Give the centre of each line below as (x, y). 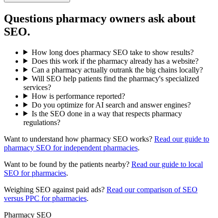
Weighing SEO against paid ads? (54, 189)
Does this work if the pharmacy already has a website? (115, 61)
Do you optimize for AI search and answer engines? (111, 105)
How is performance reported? (78, 96)
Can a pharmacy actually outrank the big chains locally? (117, 70)
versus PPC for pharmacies (45, 198)
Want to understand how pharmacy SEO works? (78, 139)
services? (37, 87)
